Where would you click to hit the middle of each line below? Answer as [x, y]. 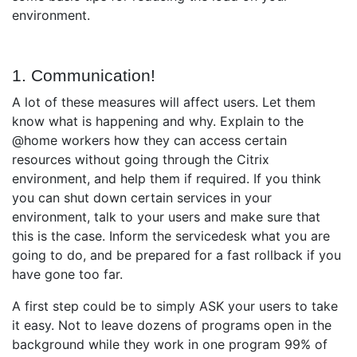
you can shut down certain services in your [142, 198]
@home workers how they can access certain [149, 141]
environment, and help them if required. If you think [167, 179]
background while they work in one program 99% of [170, 345]
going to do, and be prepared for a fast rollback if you [177, 255]
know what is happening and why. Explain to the [158, 122]
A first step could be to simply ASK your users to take [175, 306]
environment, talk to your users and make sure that [166, 217]
